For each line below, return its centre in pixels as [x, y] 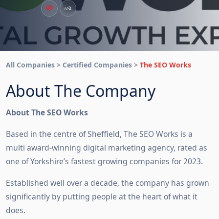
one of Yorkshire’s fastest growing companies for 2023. [104, 161]
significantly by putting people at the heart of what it [102, 197]
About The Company [81, 91]
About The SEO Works [47, 112]
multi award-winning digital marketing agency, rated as [107, 148]
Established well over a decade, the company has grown [108, 183]
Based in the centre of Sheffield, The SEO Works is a [99, 134]
